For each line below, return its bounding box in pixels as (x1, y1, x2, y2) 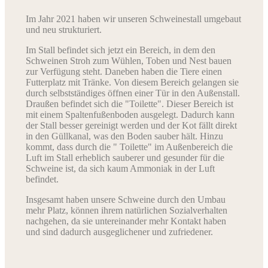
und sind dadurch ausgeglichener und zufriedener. (26, 227, 214, 237)
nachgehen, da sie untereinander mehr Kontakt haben (26, 216, 227, 227)
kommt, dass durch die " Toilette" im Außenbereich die (26, 142, 233, 153)
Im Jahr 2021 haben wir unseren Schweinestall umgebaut (26, 14, 242, 25)
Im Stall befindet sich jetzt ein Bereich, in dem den (26, 45, 216, 56)
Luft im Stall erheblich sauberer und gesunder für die (26, 153, 225, 163)
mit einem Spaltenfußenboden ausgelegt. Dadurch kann (26, 109, 235, 120)
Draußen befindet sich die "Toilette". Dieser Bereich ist (26, 99, 234, 109)
